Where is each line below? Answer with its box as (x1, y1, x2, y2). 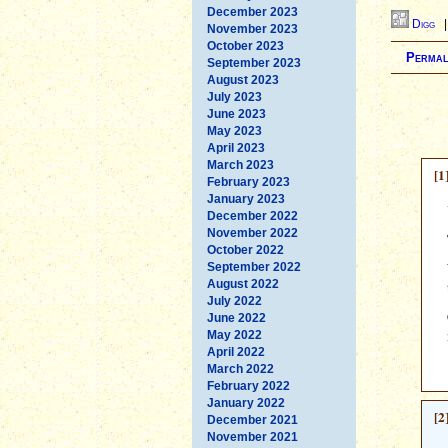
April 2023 (207, 140, 265, 155)
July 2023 (207, 89, 262, 104)
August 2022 (207, 276, 279, 291)
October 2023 (207, 38, 284, 53)
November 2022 (207, 225, 298, 240)
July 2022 (207, 293, 262, 308)
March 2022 (207, 361, 274, 376)
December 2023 (207, 4, 298, 19)
